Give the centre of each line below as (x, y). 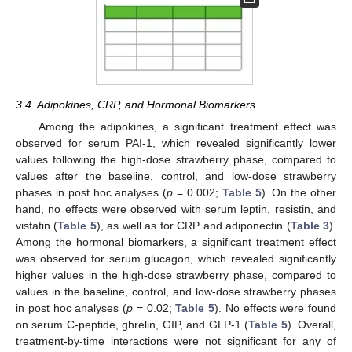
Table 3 (310, 225)
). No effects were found (275, 308)
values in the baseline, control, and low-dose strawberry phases (176, 291)
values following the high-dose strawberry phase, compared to (176, 159)
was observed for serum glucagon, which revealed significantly (176, 258)
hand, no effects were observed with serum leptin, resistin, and (176, 209)
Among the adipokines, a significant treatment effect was (187, 126)
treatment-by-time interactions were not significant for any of (176, 341)
